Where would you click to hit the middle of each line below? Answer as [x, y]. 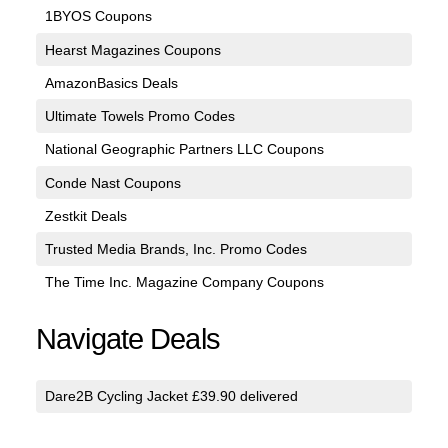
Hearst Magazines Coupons [132, 49]
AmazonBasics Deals [111, 82]
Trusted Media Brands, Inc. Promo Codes [175, 249]
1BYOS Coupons [98, 16]
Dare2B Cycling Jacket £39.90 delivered [171, 396]
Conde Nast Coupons [112, 182]
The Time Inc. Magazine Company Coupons [184, 282]
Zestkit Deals [85, 215]
